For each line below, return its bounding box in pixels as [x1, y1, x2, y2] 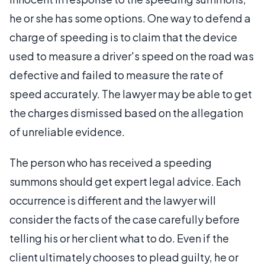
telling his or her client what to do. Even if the [9, 231, 229, 245]
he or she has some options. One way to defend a [9, 11, 251, 25]
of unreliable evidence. [9, 124, 125, 138]
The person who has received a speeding [9, 155, 212, 169]
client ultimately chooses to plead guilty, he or [9, 250, 238, 264]
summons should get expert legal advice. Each [9, 174, 241, 188]
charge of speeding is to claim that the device [9, 30, 237, 44]
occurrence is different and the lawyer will [9, 193, 216, 207]
